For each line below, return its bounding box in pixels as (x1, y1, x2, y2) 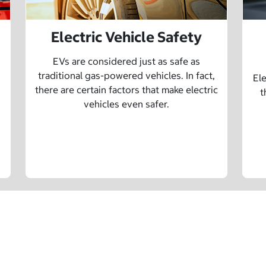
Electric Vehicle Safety (51, 28, 202, 46)
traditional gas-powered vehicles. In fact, (38, 69, 215, 82)
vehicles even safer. (84, 98, 169, 110)
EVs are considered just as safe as (53, 55, 200, 68)
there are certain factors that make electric (35, 84, 218, 96)
